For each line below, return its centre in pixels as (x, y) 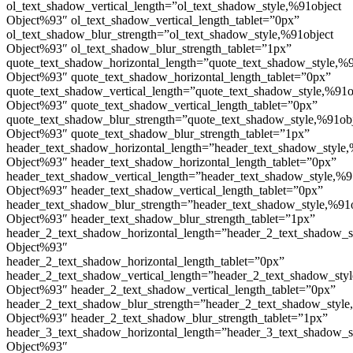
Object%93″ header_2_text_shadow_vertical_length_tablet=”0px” (171, 289)
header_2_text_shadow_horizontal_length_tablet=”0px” (145, 261)
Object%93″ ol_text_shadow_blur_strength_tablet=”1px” (149, 48)
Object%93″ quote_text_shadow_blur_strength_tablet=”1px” (158, 133)
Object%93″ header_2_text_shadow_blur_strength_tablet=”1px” (167, 318)
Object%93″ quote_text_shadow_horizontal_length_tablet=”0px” (169, 76)
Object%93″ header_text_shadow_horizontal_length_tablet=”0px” (171, 162)
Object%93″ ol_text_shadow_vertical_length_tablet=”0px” (153, 20)
